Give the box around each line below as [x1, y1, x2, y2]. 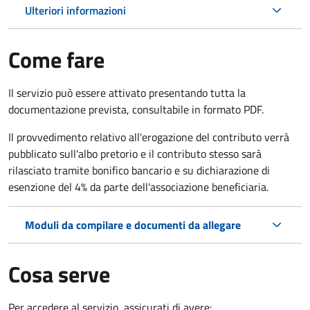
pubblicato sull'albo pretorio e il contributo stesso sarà [8, 145, 262, 162]
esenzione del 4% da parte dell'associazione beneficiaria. [8, 178, 268, 195]
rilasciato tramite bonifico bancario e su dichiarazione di [8, 161, 270, 179]
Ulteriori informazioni [25, 1, 126, 19]
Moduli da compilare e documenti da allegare [25, 216, 241, 233]
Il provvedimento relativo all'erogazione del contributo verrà [8, 128, 289, 145]
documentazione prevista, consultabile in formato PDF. [8, 100, 264, 118]
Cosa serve [8, 257, 110, 291]
